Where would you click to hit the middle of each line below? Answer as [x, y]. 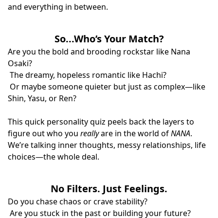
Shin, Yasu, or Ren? [42, 98]
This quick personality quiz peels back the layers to [101, 121]
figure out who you [44, 133]
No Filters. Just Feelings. [109, 188]
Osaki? [20, 63]
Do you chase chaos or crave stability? [78, 201]
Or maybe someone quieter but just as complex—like [107, 86]
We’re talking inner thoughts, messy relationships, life [107, 145]
